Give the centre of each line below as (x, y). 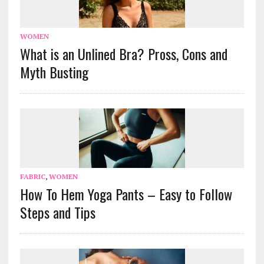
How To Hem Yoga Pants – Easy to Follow (126, 194)
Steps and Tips (57, 212)
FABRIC (32, 177)
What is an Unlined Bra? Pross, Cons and (123, 54)
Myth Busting (54, 72)
